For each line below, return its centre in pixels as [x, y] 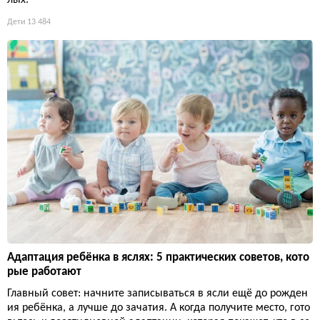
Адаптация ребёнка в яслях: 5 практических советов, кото [158, 257]
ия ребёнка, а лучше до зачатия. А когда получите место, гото [159, 307]
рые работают [44, 271]
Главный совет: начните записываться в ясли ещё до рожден [157, 293]
